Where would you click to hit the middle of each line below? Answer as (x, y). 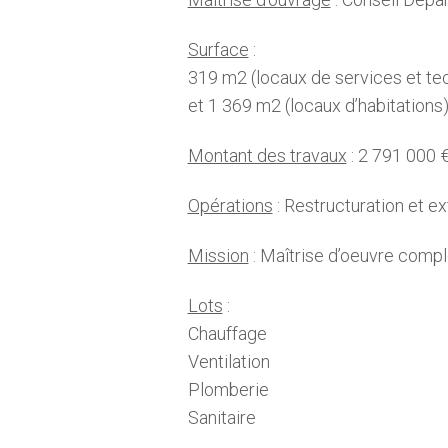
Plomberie (228, 390)
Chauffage (227, 334)
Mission (218, 256)
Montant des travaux (267, 156)
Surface (218, 50)
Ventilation (228, 362)
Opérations (230, 206)
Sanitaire (221, 418)
